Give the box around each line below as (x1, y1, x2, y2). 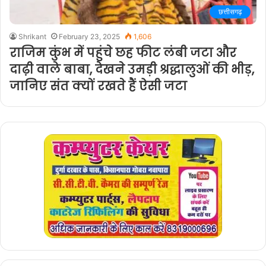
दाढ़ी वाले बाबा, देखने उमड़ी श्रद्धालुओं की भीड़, (9, 61, 254, 78)
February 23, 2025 (59, 32, 120, 42)
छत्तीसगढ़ (218, 7, 242, 17)
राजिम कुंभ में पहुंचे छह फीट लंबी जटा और (9, 45, 236, 62)
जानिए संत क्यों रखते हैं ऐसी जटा (9, 78, 187, 95)
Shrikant (18, 32, 46, 42)
